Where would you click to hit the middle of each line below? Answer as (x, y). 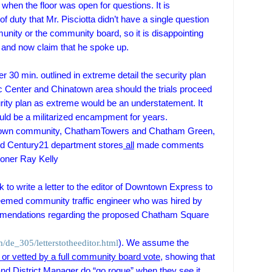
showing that (189, 257)
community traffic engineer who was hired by (114, 201)
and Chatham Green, (172, 131)
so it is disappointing (164, 34)
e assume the (162, 243)
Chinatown (71, 90)
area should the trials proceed (152, 90)
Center (18, 90)
